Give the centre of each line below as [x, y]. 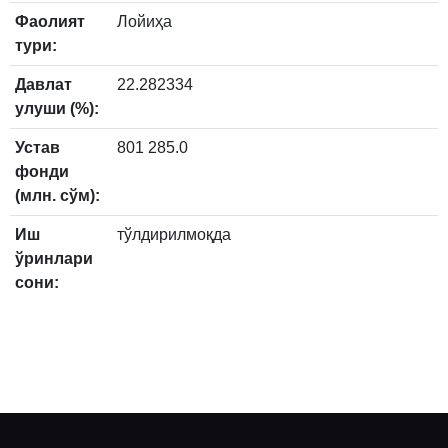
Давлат [43, 85]
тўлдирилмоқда [174, 235]
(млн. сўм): [57, 196]
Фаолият [50, 22]
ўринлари [54, 259]
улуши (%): [57, 109]
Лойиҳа [144, 22]
